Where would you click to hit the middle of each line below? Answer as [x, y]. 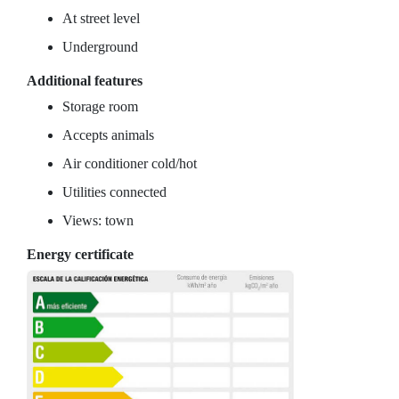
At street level [101, 18]
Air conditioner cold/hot [130, 163]
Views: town [98, 220]
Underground [100, 47]
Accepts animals [108, 135]
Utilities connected [114, 192]
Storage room [100, 106]
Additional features [85, 81]
